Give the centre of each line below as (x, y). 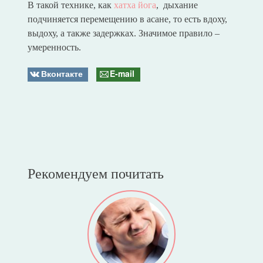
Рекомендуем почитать (95, 173)
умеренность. (54, 48)
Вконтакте (62, 74)
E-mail (122, 74)
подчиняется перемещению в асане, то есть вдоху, (127, 19)
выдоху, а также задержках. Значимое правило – (123, 33)
